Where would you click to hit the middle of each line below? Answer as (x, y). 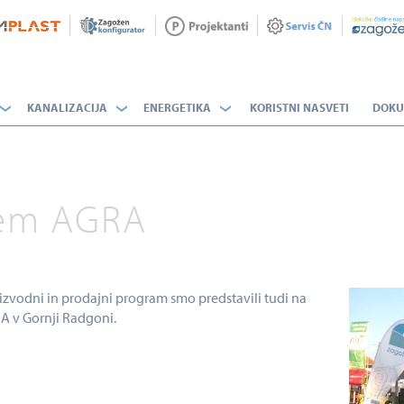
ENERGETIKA (177, 107)
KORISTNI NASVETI (299, 107)
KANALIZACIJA (67, 107)
